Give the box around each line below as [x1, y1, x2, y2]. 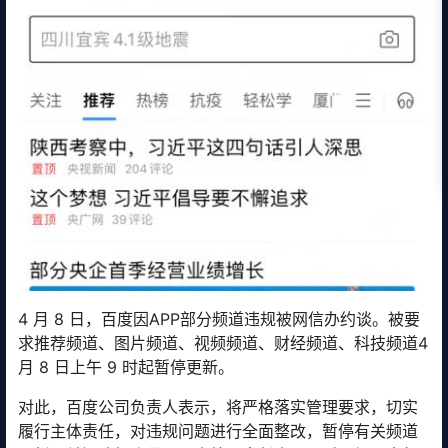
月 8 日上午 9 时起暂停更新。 [18, 356, 234, 377]
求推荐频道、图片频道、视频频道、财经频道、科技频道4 [18, 332, 428, 353]
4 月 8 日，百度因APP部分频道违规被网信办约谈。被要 [18, 308, 420, 329]
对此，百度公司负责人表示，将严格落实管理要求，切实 [18, 396, 418, 417]
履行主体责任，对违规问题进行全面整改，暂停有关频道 [18, 420, 418, 441]
